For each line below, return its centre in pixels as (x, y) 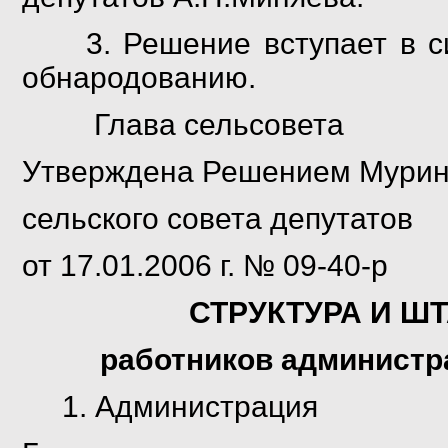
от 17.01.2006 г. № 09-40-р (205, 265)
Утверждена (108, 171)
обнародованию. (139, 77)
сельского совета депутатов (217, 218)
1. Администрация (170, 406)
